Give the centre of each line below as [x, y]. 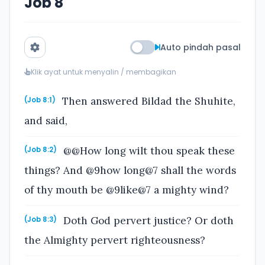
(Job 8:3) [41, 219]
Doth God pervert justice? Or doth [147, 220]
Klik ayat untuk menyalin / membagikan [104, 72]
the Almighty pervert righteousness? [115, 240]
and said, [46, 120]
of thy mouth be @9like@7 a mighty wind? [127, 190]
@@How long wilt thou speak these [148, 151]
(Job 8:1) [40, 100]
